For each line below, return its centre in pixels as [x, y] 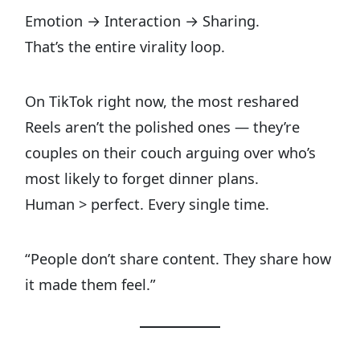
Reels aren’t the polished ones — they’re [163, 127]
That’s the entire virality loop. [125, 47]
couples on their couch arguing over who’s [171, 153]
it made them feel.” [91, 285]
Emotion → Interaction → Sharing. [143, 21]
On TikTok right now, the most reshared [162, 102]
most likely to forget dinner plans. [142, 179]
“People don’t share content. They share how [178, 259]
